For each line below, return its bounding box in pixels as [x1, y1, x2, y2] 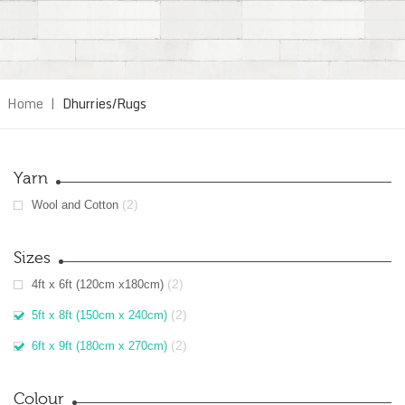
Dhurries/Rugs [62, 93, 146, 114]
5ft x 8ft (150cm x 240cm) [32, 308, 167, 322]
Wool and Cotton [32, 198, 118, 212]
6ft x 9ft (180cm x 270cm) [32, 339, 167, 353]
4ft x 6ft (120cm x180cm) [32, 278, 164, 291]
